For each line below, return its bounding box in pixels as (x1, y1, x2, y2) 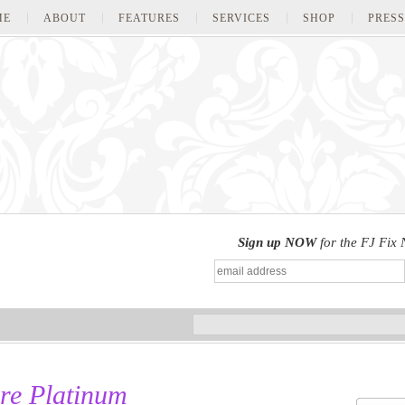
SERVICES (212, 12, 270, 24)
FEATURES (118, 12, 180, 24)
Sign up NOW (238, 235, 316, 250)
